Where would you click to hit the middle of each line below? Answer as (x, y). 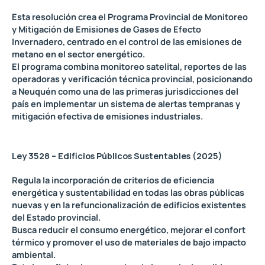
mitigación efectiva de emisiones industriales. (107, 116)
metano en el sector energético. (78, 54)
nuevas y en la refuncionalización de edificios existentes (129, 204)
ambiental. (34, 254)
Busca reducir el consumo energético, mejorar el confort (129, 229)
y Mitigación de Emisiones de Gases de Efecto (106, 29)
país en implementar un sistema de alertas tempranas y (126, 103)
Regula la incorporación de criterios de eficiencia (113, 180)
